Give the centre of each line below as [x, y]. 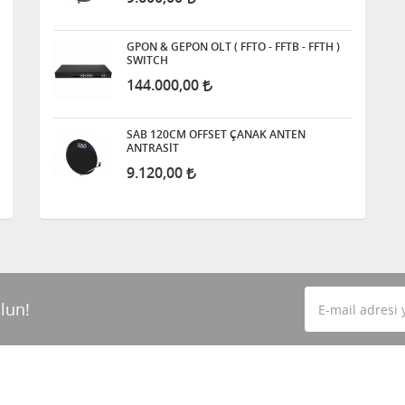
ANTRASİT [153, 148]
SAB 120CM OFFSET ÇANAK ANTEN [216, 134]
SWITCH [147, 60]
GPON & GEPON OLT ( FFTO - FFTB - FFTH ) [233, 47]
